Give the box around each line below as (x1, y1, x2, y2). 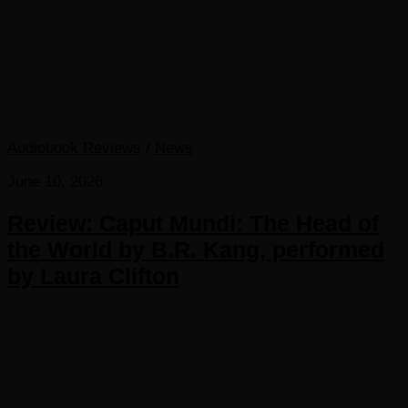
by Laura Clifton (7, 263, 179, 290)
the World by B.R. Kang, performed (7, 237, 384, 263)
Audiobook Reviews (7, 139, 141, 158)
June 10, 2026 (7, 173, 103, 191)
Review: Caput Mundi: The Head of (7, 210, 379, 237)
